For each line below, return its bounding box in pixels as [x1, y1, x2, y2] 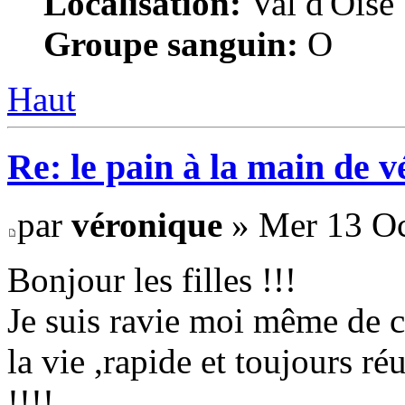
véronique [71, 205, 222, 245]
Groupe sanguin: [43, 24, 298, 63]
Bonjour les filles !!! [7, 260, 297, 300]
